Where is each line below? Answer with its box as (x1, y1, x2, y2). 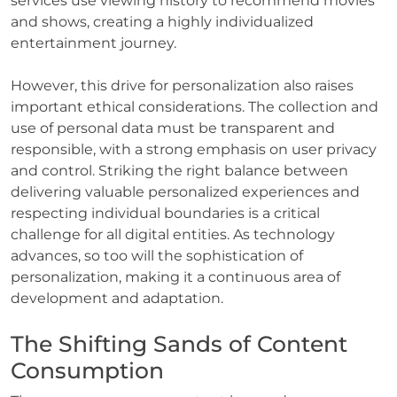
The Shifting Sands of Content (11, 330, 347, 357)
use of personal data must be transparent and (11, 119, 335, 136)
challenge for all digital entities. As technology (11, 225, 335, 243)
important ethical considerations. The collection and (11, 97, 378, 115)
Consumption (11, 356, 164, 384)
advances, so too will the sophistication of (11, 246, 303, 264)
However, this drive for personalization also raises (11, 76, 354, 94)
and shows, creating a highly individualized (11, 12, 314, 30)
